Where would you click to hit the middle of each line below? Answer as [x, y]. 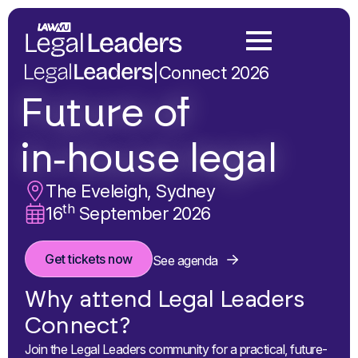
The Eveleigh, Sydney [131, 191]
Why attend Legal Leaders [165, 298]
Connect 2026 [214, 72]
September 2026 [143, 213]
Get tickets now [89, 259]
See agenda [185, 260]
